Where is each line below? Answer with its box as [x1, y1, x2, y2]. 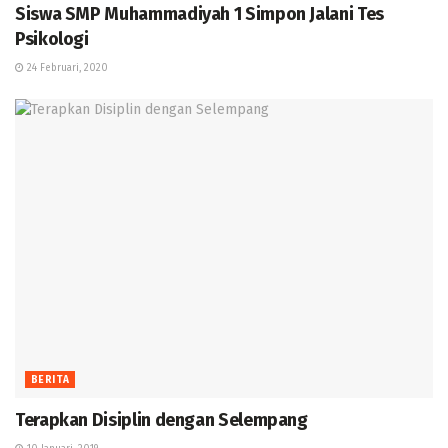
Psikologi [15, 28, 89, 51]
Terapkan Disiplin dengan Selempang [15, 409, 308, 432]
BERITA [31, 374, 70, 387]
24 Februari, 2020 [24, 62, 108, 75]
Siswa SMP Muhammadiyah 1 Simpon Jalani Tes [15, 3, 384, 26]
